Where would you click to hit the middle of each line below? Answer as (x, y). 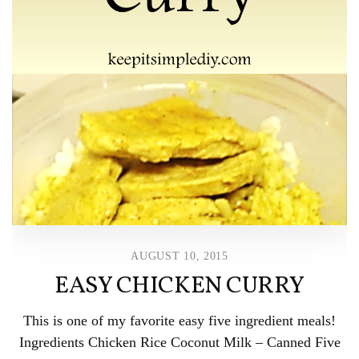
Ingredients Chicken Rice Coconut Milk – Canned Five (179, 342)
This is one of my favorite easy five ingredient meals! (179, 320)
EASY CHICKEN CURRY (179, 286)
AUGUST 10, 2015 (179, 256)
